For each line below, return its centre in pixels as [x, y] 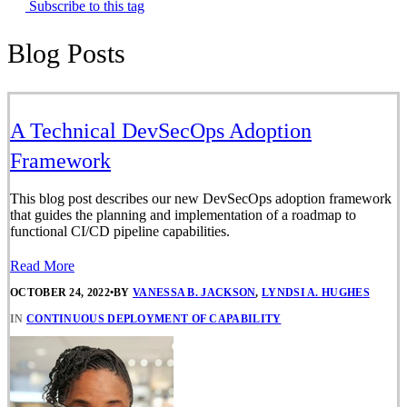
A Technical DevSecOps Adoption [161, 130]
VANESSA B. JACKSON [194, 292]
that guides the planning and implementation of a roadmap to [183, 214]
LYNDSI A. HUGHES [316, 292]
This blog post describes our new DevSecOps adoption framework [201, 198]
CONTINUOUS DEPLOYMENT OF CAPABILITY [154, 319]
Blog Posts [66, 53]
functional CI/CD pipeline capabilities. [120, 231]
